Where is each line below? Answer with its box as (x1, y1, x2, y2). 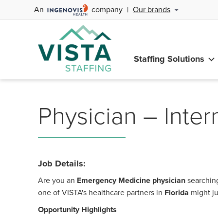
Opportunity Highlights (38, 204, 117, 215)
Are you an (38, 175, 77, 185)
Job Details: (38, 157, 86, 170)
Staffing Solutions (134, 52, 204, 65)
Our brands (133, 4, 170, 15)
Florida (164, 187, 189, 198)
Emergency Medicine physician (77, 175, 185, 186)
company (90, 4, 125, 15)
